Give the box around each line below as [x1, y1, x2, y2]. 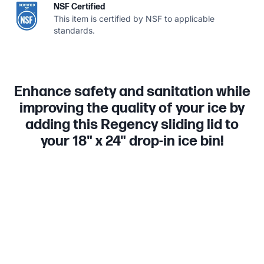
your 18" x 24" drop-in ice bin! [40, 132, 224, 150]
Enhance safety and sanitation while [14, 82, 250, 100]
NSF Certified [54, 1, 105, 12]
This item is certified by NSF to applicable [54, 13, 214, 24]
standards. [54, 25, 95, 35]
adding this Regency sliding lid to [25, 115, 239, 133]
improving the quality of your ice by [19, 99, 245, 117]
